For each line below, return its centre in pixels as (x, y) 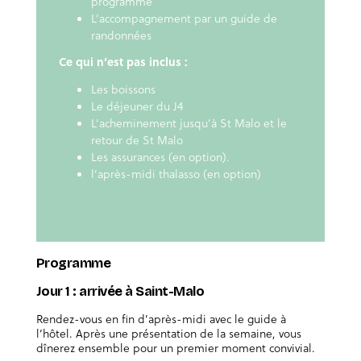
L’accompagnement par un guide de (184, 19)
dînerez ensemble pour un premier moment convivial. (175, 348)
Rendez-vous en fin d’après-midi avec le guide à (161, 319)
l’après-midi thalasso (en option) (176, 174)
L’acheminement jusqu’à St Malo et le (189, 123)
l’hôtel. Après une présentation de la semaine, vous (168, 334)
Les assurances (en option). (160, 157)
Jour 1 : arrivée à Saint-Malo (120, 292)
